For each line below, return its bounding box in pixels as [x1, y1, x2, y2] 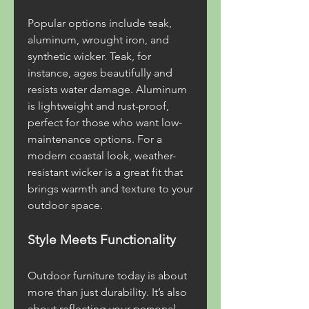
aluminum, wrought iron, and [28, 33, 169, 46]
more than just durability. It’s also [28, 286, 187, 299]
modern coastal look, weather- [28, 149, 176, 162]
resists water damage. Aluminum [28, 83, 187, 96]
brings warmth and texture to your [28, 182, 193, 195]
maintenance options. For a [28, 132, 162, 146]
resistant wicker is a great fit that [28, 166, 183, 179]
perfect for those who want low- [28, 116, 182, 129]
